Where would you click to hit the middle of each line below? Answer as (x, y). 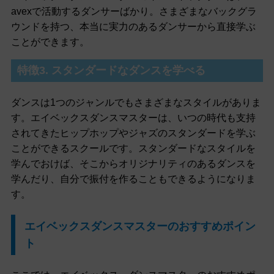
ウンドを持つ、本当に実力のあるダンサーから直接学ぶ (133, 26)
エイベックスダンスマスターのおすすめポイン (140, 226)
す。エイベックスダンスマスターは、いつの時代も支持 (133, 118)
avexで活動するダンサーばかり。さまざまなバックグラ (134, 11)
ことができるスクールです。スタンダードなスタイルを (133, 149)
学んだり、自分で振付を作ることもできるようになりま (133, 179)
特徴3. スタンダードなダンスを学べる (111, 71)
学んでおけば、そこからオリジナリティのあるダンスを (133, 164)
